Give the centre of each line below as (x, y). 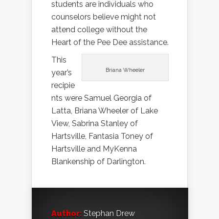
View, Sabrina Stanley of (95, 124)
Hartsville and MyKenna (94, 149)
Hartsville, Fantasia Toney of (102, 136)
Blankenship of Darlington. (99, 162)
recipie (63, 86)
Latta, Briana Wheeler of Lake (105, 111)
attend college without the (99, 30)
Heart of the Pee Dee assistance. (110, 43)
